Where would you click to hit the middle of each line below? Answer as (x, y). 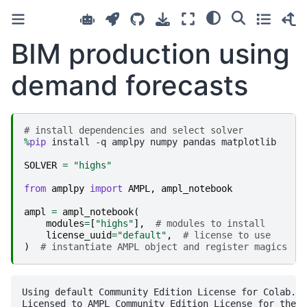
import (106, 188)
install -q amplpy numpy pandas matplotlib (161, 142)
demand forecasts (130, 85)
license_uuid (79, 235)
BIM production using (150, 54)
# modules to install (210, 223)
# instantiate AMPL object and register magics (164, 246)
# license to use (227, 235)
